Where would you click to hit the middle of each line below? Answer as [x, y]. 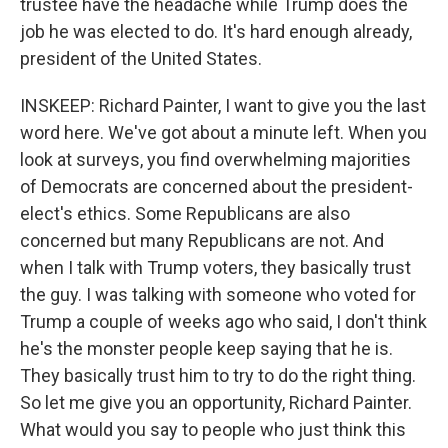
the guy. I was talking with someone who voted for [218, 294]
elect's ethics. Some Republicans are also [185, 213]
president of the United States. [141, 58]
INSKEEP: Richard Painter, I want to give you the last [223, 105]
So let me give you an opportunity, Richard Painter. [216, 402]
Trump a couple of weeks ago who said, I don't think [223, 321]
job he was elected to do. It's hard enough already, [216, 31]
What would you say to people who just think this [213, 429]
